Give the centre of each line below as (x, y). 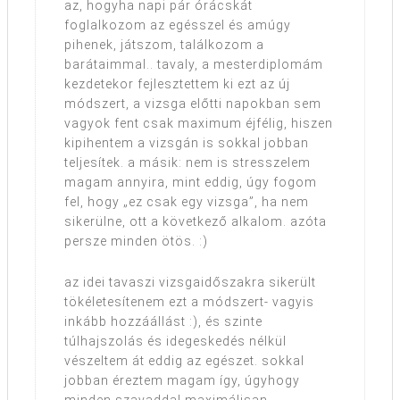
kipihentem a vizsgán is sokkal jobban (187, 142)
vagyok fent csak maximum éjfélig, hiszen (199, 123)
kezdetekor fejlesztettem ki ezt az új (177, 83)
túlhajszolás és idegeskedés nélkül (175, 341)
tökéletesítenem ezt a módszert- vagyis (189, 301)
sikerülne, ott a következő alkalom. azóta (196, 221)
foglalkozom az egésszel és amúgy (178, 25)
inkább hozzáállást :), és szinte (163, 321)
